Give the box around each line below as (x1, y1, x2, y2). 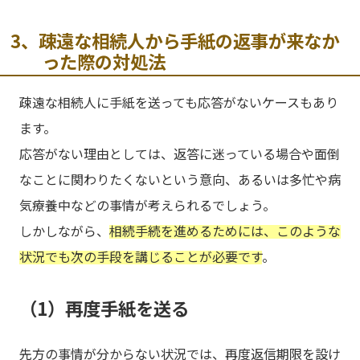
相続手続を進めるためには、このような (109, 221, 341, 241)
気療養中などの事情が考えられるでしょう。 (19, 195, 276, 215)
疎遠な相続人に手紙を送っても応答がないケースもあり (19, 92, 338, 112)
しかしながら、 (19, 221, 109, 241)
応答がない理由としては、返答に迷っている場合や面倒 (19, 144, 340, 164)
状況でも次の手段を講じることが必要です (19, 247, 262, 267)
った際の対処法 (41, 48, 166, 75)
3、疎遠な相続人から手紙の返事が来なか (10, 27, 340, 54)
